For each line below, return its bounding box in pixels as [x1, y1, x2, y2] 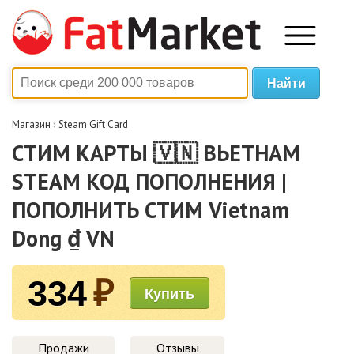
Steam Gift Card [58, 118, 128, 131]
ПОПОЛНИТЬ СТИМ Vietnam [12, 195, 289, 224]
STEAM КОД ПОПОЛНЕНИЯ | [12, 167, 287, 196]
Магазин [12, 118, 51, 131]
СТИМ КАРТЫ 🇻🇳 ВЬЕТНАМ [12, 138, 300, 168]
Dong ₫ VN [12, 224, 115, 253]
